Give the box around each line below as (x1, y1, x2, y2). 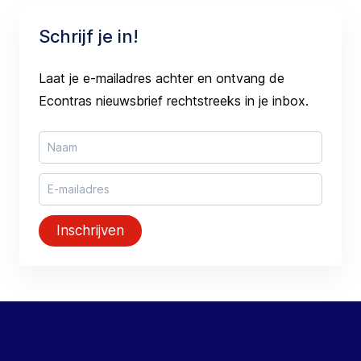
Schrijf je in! (39, 25, 139, 47)
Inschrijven (56, 222, 124, 239)
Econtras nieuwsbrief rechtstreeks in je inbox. (39, 92, 309, 109)
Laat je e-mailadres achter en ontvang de (39, 69, 284, 86)
